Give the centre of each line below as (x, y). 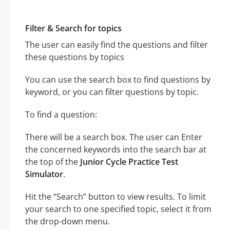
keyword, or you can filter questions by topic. (112, 92)
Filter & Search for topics (73, 28)
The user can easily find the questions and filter (117, 45)
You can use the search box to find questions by (118, 80)
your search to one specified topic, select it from (118, 209)
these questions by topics (75, 57)
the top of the (53, 162)
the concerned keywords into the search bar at (116, 150)
